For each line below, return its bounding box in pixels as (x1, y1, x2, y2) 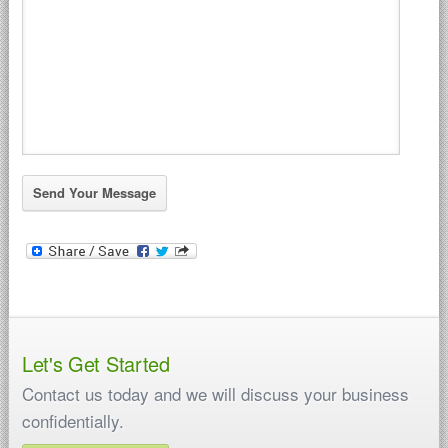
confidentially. (21, 407, 124, 433)
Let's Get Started (21, 348, 170, 378)
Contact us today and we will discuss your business (21, 380, 409, 406)
